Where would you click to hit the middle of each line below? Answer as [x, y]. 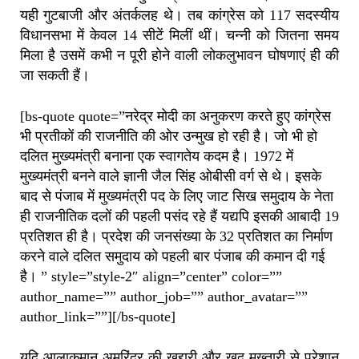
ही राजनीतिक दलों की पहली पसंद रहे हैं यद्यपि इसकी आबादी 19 [179, 217]
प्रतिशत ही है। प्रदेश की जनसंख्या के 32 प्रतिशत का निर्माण [176, 237]
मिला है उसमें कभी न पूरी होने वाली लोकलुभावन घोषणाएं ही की [179, 56]
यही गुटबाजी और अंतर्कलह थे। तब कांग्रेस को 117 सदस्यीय [179, 16]
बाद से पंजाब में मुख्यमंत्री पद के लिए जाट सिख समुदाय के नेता [177, 197]
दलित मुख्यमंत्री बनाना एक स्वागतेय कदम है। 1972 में [157, 157]
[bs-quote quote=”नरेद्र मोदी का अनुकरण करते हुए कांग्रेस [175, 117]
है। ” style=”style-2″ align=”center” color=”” [151, 277]
